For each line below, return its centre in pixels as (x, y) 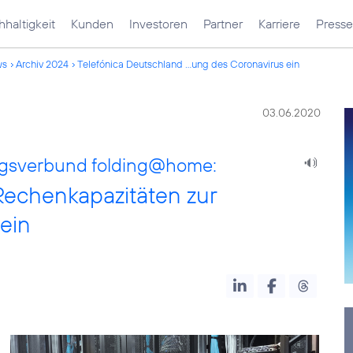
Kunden (92, 24)
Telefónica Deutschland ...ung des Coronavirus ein (188, 64)
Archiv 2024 (42, 64)
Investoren (158, 24)
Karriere (279, 24)
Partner (223, 24)
